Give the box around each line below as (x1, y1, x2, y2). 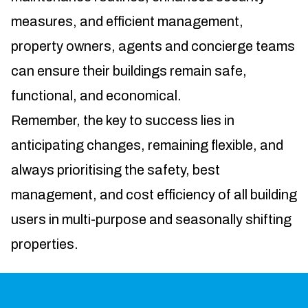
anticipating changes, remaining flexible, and (11, 137, 283, 153)
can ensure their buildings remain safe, (11, 63, 247, 79)
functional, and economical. (11, 88, 181, 104)
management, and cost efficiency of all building (11, 187, 297, 203)
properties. (11, 236, 78, 252)
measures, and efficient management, (11, 14, 243, 30)
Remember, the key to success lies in (11, 113, 234, 129)
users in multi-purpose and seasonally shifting (11, 212, 291, 228)
